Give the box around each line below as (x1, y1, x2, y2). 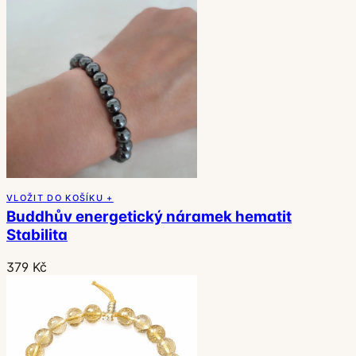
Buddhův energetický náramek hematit (6, 207, 292, 226)
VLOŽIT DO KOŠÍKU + (6, 192, 114, 204)
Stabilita (6, 226, 68, 245)
